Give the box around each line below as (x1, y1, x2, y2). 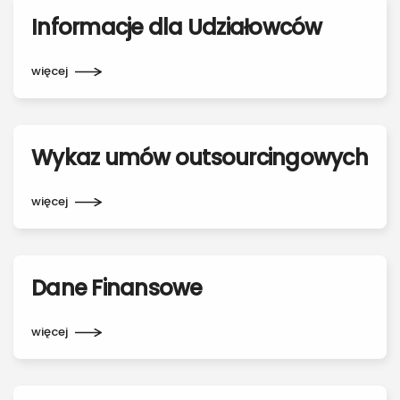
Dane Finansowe (31, 273, 203, 303)
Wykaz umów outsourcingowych (31, 143, 368, 172)
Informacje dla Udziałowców (31, 12, 322, 42)
